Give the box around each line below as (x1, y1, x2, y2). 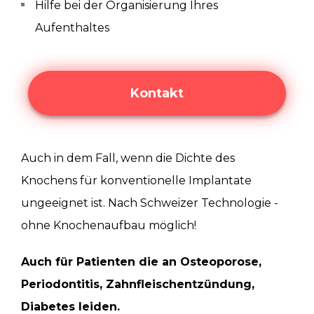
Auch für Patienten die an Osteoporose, (21, 255, 261, 268)
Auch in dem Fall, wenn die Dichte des (21, 151, 235, 165)
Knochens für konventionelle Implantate (21, 174, 252, 187)
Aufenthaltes (35, 21, 109, 34)
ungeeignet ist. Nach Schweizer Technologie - (21, 196, 278, 210)
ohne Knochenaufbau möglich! (21, 219, 196, 232)
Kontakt (130, 86, 184, 101)
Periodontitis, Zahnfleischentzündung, (21, 278, 254, 291)
